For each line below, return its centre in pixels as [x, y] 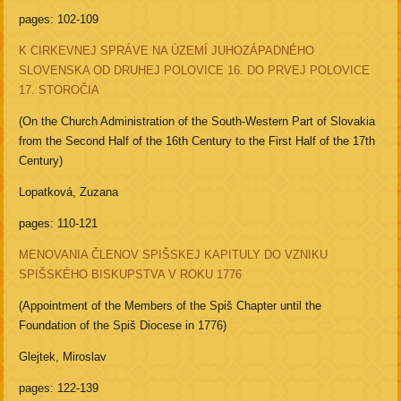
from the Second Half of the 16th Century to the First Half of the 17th [197, 141]
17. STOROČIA [60, 90]
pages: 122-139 [59, 388]
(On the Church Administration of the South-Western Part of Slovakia [197, 122]
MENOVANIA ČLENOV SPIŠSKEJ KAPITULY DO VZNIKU [174, 255]
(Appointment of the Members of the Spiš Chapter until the [171, 306]
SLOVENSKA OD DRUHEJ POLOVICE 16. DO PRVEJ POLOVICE [195, 71]
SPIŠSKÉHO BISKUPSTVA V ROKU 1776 [131, 275]
